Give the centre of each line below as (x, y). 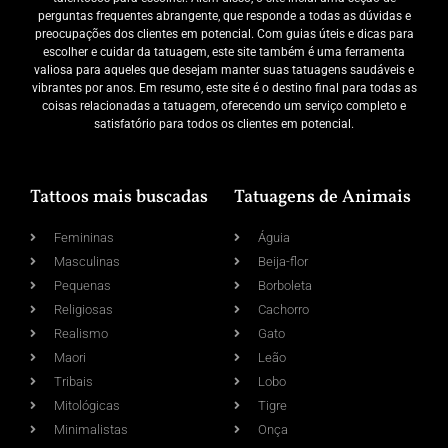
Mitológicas (87, 406)
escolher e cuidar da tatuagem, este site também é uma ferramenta (224, 51)
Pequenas (82, 286)
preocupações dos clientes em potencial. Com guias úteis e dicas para (224, 33)
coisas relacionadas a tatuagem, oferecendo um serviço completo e (224, 105)
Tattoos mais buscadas (119, 198)
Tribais (73, 382)
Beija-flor (283, 262)
